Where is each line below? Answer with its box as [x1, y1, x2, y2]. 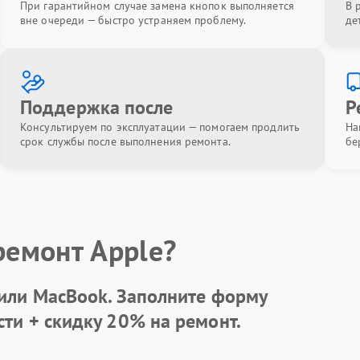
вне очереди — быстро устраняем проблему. [20, 13, 247, 27]
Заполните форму [116, 283, 268, 309]
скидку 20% [43, 308, 145, 333]
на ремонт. [145, 308, 241, 333]
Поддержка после [20, 95, 174, 120]
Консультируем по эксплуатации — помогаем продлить [20, 120, 300, 134]
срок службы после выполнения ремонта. [20, 134, 231, 149]
